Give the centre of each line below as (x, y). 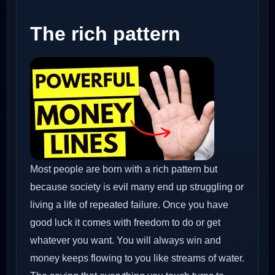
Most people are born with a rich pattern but (124, 169)
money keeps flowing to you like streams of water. (137, 258)
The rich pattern (105, 33)
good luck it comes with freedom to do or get (125, 222)
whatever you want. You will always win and (126, 240)
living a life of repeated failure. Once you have (129, 204)
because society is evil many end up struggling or (137, 187)
